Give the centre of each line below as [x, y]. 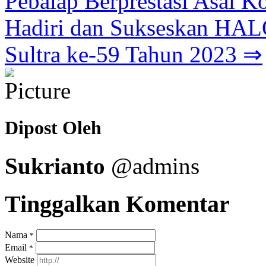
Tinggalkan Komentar [117, 204]
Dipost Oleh [53, 128]
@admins [152, 166]
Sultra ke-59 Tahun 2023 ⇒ [134, 55]
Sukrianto [55, 166]
